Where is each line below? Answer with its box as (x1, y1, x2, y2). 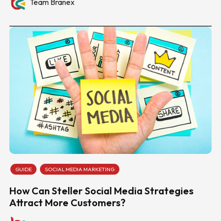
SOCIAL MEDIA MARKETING (44, 165, 114, 173)
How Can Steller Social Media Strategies (9, 184, 193, 197)
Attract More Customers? (9, 196, 125, 209)
